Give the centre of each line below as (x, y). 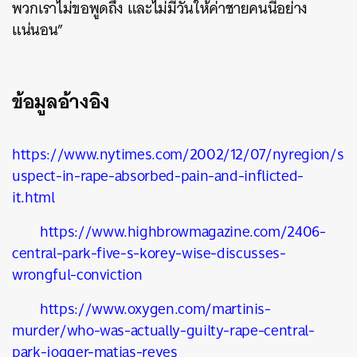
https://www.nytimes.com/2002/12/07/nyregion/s (178, 154)
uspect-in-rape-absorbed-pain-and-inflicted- (158, 176)
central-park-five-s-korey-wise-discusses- (149, 253)
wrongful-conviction (77, 275)
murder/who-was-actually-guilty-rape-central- (163, 330)
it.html (33, 197)
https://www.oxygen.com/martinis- (155, 309)
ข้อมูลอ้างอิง (61, 101)
